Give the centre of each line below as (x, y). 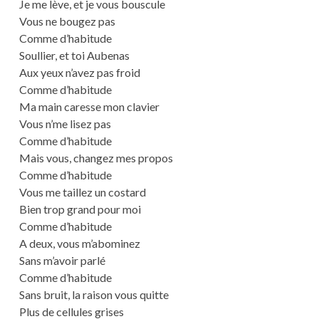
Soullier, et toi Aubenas (74, 56)
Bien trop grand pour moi (80, 209)
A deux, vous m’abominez (79, 244)
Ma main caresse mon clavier (89, 107)
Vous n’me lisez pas (65, 124)
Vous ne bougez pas (67, 21)
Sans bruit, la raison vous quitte (94, 295)
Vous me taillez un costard (82, 192)
